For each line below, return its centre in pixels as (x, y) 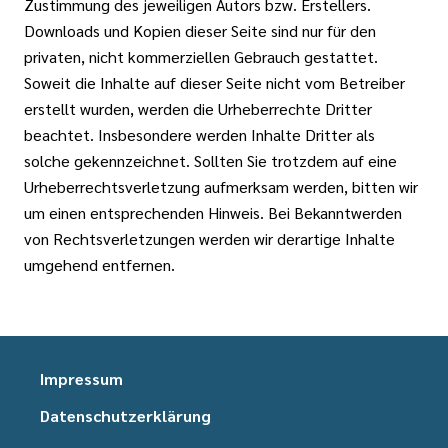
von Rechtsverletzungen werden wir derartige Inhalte (209, 238)
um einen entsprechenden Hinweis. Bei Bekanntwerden (213, 212)
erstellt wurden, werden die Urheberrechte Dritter (198, 108)
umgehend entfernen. (99, 264)
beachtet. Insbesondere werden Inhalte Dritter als (199, 134)
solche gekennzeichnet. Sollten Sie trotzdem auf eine (210, 160)
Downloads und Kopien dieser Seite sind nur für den (200, 30)
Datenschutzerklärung (125, 415)
